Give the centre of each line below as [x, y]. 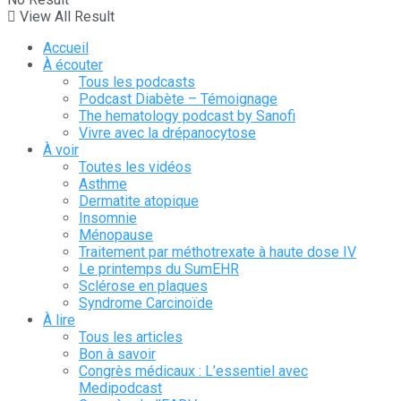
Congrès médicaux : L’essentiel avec [193, 371]
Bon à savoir [117, 354]
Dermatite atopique [139, 201]
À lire [59, 320]
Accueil [66, 48]
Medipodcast [120, 388]
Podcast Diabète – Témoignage [178, 99]
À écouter [73, 65]
